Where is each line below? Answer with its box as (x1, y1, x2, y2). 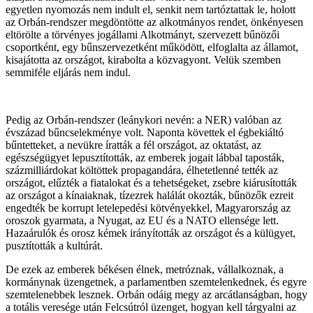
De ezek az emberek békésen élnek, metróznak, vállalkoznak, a (6, 263, 284, 275)
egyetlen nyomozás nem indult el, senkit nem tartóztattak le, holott (6, 3, 296, 15)
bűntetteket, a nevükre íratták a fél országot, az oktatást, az (6, 138, 261, 151)
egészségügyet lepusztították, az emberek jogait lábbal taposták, (6, 151, 284, 163)
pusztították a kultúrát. (6, 239, 103, 252)
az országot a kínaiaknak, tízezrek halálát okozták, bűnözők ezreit (6, 189, 293, 201)
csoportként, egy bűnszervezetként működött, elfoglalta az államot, (6, 41, 298, 53)
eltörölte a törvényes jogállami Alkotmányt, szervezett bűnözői (6, 28, 279, 41)
